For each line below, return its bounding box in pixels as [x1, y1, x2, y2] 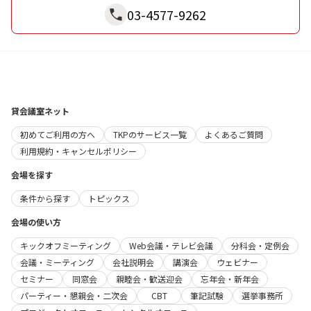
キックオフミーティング [20, 239, 111, 252]
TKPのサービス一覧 [113, 128, 187, 141]
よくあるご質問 [205, 128, 263, 141]
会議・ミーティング [20, 256, 94, 269]
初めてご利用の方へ [20, 128, 95, 141]
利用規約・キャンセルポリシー [20, 145, 137, 158]
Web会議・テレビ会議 [129, 239, 213, 252]
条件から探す [20, 192, 70, 205]
